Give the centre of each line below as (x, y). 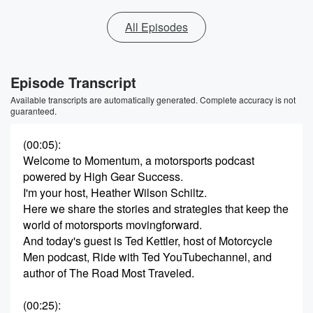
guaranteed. (34, 111)
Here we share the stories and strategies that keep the (156, 209)
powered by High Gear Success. (103, 176)
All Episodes (156, 27)
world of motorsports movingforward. (112, 225)
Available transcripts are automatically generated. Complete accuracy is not (153, 100)
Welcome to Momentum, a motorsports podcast (139, 160)
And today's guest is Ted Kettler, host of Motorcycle (148, 241)
